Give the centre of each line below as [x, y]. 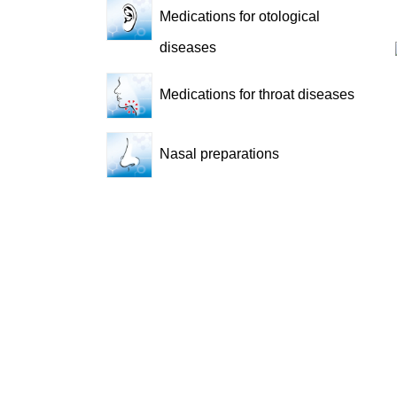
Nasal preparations [220, 154]
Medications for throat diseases [257, 95]
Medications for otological [240, 17]
